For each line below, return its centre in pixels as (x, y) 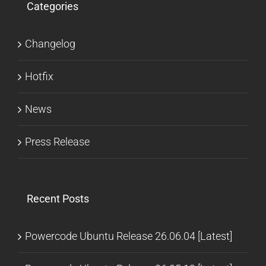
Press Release (57, 141)
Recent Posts (58, 198)
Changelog (50, 43)
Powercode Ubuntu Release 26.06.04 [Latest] (129, 236)
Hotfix (39, 76)
